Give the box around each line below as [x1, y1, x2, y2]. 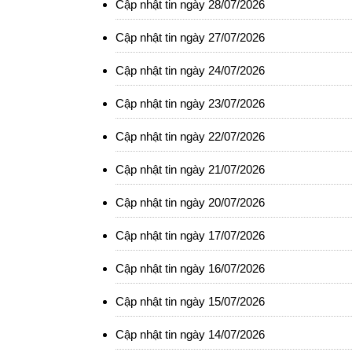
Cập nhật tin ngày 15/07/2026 [115, 295, 265, 308]
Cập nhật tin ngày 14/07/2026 [115, 328, 265, 341]
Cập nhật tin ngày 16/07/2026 [115, 262, 265, 275]
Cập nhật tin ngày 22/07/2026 [115, 130, 265, 143]
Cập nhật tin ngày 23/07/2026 [115, 97, 265, 110]
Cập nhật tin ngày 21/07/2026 [115, 163, 265, 176]
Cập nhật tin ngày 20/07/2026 [115, 196, 265, 209]
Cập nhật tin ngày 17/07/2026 [115, 229, 265, 242]
